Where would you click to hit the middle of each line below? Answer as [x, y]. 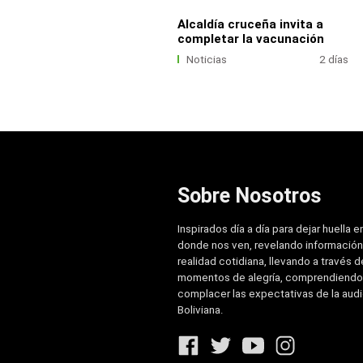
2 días [334, 59]
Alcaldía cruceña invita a [250, 24]
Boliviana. [200, 310]
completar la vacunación [250, 38]
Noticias [207, 59]
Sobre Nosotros [249, 195]
